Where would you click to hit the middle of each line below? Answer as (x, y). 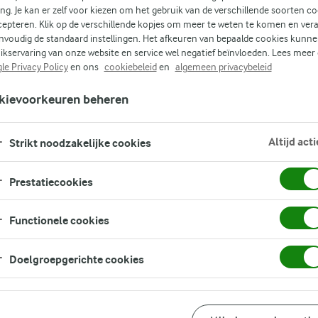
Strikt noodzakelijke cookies (80, 143)
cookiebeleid (130, 67)
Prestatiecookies (51, 182)
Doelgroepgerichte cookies (76, 260)
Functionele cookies (59, 221)
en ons (84, 67)
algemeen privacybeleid (223, 67)
